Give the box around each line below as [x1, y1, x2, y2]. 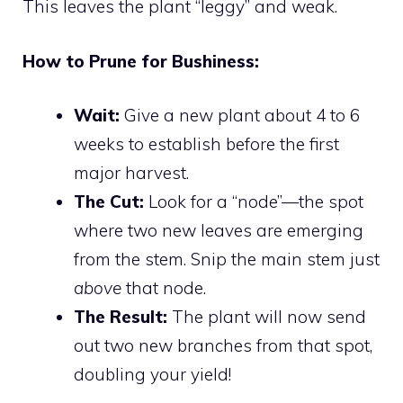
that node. [121, 277, 206, 300]
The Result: [74, 306, 167, 328]
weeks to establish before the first [74, 133, 339, 156]
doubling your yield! [74, 363, 231, 386]
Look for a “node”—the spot [144, 191, 363, 213]
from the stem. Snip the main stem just [74, 248, 380, 271]
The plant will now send [167, 306, 366, 328]
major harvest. [74, 162, 189, 184]
